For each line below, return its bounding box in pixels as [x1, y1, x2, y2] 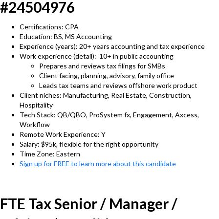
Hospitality [20, 101, 53, 109]
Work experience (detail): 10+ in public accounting [20, 52, 174, 60]
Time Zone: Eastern [20, 150, 80, 158]
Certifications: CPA [20, 22, 79, 31]
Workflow [20, 120, 50, 129]
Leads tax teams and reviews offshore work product [39, 81, 197, 89]
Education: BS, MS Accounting [20, 32, 112, 41]
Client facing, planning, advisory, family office [39, 71, 174, 80]
